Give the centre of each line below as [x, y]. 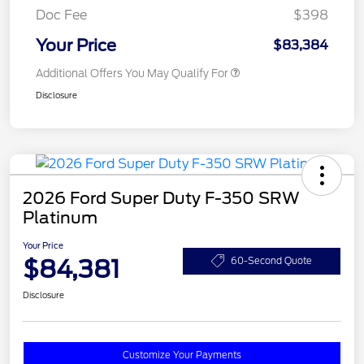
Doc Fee [61, 15]
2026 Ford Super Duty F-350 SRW [161, 199]
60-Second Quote [271, 260]
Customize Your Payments [182, 355]
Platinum [60, 218]
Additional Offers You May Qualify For [132, 74]
